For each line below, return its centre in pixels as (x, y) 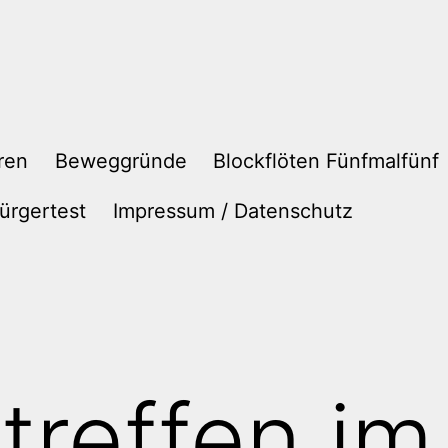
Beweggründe (120, 161)
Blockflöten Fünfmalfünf (326, 161)
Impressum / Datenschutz (232, 210)
